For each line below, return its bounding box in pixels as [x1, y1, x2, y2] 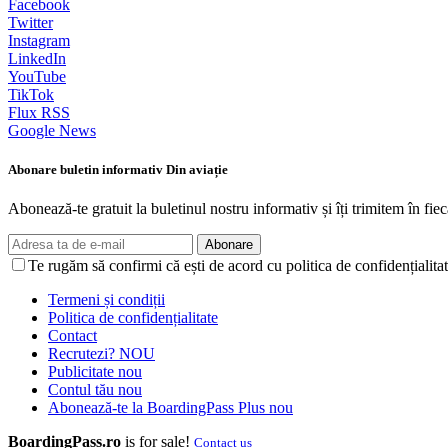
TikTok [8, 85, 54, 103]
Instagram [8, 31, 70, 49]
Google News [8, 121, 96, 139]
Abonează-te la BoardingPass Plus [48, 399, 269, 417]
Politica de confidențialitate [48, 309, 218, 327]
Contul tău [48, 381, 118, 399]
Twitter [8, 13, 53, 31]
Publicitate [48, 363, 118, 381]
